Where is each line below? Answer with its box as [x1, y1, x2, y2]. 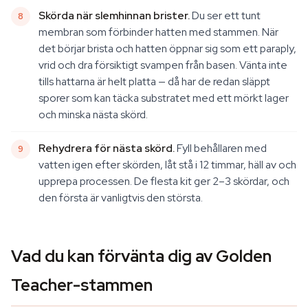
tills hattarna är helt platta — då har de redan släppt [38, 74, 270, 89]
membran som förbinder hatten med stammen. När [38, 25, 278, 39]
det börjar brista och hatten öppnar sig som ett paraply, [38, 41, 296, 56]
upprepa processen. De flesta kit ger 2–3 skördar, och [38, 174, 289, 188]
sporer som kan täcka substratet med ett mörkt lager [38, 91, 289, 105]
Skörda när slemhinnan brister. [38, 8, 190, 23]
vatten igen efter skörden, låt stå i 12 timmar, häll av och [38, 157, 296, 172]
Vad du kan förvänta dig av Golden [11, 245, 272, 267]
